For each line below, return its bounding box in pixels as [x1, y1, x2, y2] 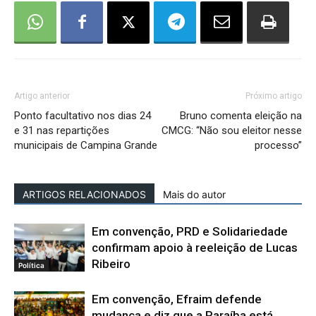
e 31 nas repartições [14, 123, 109, 137]
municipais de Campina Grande [14, 138, 157, 152]
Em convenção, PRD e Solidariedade [92, 224, 288, 238]
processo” [255, 138, 302, 152]
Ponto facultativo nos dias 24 [14, 109, 151, 122]
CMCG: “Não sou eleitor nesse [162, 123, 302, 137]
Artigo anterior [14, 90, 70, 101]
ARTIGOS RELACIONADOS [23, 188, 146, 200]
